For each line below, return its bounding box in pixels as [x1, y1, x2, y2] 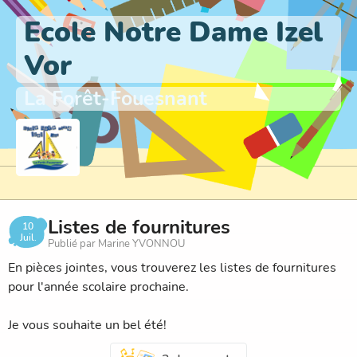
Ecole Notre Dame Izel [24, 14, 323, 51]
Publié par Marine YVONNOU [48, 236, 185, 251]
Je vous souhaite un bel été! [8, 316, 167, 334]
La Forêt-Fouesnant [24, 85, 207, 112]
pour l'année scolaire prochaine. [8, 277, 189, 296]
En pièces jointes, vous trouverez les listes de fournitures [8, 258, 336, 277]
